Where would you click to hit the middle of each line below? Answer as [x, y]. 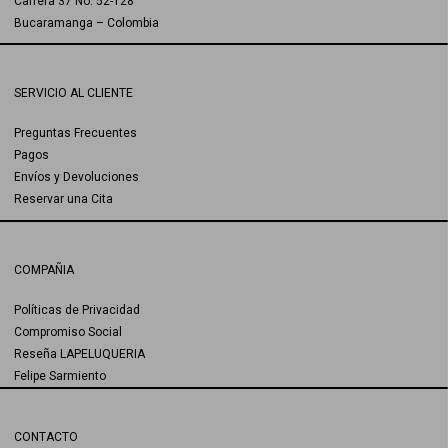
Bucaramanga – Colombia [86, 23]
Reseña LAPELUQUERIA [79, 353]
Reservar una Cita [63, 199]
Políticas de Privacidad [77, 309]
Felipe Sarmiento [60, 375]
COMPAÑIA [44, 269]
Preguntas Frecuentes [75, 133]
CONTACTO [46, 436]
